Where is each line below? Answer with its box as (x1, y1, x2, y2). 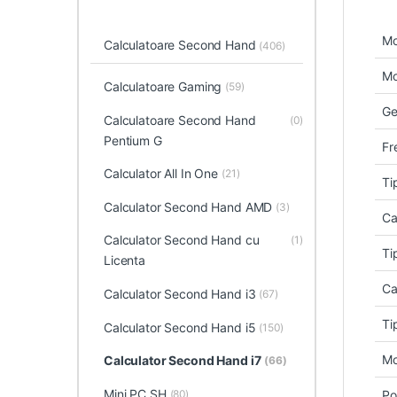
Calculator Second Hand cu (103, 232, 260, 248)
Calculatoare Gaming (103, 78, 222, 94)
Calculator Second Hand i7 (103, 353, 261, 369)
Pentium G (103, 132, 162, 148)
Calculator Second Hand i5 (103, 319, 256, 335)
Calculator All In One (103, 166, 219, 182)
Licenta (103, 253, 146, 269)
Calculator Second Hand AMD (103, 198, 273, 214)
